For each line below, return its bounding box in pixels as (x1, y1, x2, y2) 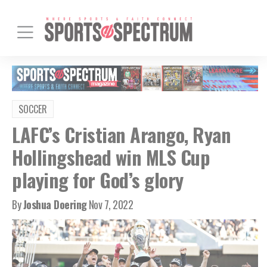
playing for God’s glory (12, 165, 184, 194)
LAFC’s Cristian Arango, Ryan (12, 120, 231, 148)
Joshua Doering (23, 196, 87, 212)
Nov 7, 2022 (88, 196, 133, 212)
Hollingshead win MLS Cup (12, 142, 210, 171)
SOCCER (18, 101, 47, 116)
